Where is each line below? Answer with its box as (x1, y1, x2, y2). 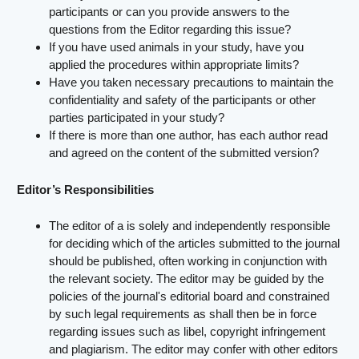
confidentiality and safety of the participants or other (49, 93, 317, 107)
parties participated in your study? (49, 111, 225, 125)
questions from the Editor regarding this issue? (49, 22, 292, 37)
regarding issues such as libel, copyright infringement (49, 325, 326, 339)
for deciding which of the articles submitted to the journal (49, 236, 341, 251)
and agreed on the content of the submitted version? (49, 146, 320, 160)
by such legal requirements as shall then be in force (49, 307, 317, 321)
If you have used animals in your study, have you (49, 40, 305, 54)
